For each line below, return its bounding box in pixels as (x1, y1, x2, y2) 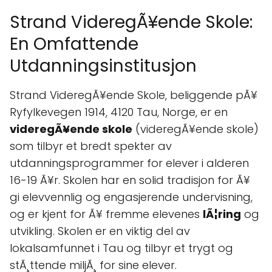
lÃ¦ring (203, 206, 241, 222)
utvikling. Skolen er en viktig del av (10, 223, 190, 239)
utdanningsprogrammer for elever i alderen (10, 155, 249, 171)
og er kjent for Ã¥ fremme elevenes (10, 206, 203, 222)
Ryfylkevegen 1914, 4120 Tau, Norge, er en (10, 104, 228, 120)
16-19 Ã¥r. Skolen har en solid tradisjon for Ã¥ (10, 172, 250, 188)
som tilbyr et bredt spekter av (10, 138, 172, 154)
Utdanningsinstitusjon (10, 54, 197, 78)
